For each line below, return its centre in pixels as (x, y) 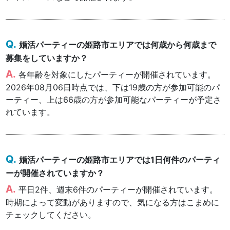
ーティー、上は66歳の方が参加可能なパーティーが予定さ (114, 99)
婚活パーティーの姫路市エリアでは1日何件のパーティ (120, 159)
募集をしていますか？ (47, 58)
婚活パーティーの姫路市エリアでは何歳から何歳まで (118, 44)
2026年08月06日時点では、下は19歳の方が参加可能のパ (113, 87)
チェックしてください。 (51, 214)
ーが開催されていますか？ (55, 173)
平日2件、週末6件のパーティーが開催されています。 (118, 189)
